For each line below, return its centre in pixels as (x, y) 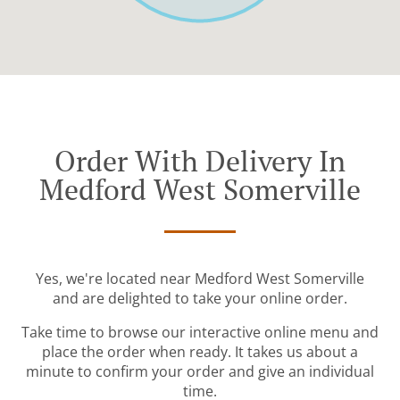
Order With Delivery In (200, 161)
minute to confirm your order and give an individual (200, 372)
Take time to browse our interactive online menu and (200, 333)
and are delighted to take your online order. (200, 299)
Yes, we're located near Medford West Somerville (200, 279)
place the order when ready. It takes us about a (200, 352)
